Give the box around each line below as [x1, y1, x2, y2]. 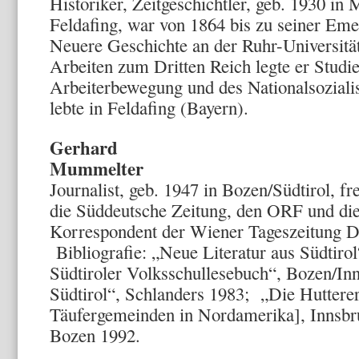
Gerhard [50, 134, 118, 161]
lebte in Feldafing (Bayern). [50, 95, 248, 119]
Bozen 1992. [50, 323, 140, 347]
